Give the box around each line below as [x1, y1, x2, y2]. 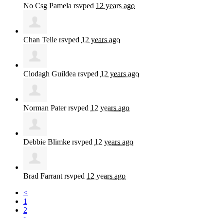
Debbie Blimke [23, 138, 70, 146]
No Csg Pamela [23, 1, 72, 10]
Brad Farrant [23, 172, 62, 181]
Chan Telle [23, 36, 57, 44]
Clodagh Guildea [23, 70, 76, 78]
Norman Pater [23, 104, 66, 112]
